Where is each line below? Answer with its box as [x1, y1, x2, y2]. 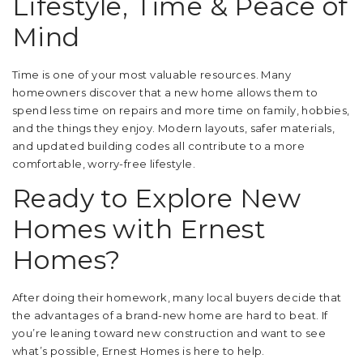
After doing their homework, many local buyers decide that [12, 291, 342, 304]
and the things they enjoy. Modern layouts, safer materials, [12, 122, 335, 135]
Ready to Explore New [12, 182, 301, 214]
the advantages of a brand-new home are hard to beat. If [12, 309, 328, 322]
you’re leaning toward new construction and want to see [12, 327, 327, 340]
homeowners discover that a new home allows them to [12, 86, 318, 99]
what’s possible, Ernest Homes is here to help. [12, 344, 265, 357]
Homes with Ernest [12, 213, 266, 245]
